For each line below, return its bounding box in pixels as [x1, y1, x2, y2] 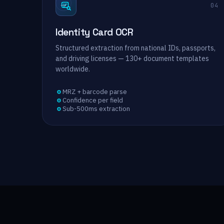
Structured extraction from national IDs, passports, [55, 43, 215, 52]
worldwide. [55, 64, 90, 73]
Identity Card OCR [55, 26, 133, 38]
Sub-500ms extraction [62, 104, 130, 113]
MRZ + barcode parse [62, 87, 127, 96]
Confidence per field [62, 96, 123, 104]
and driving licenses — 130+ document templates [55, 54, 209, 63]
